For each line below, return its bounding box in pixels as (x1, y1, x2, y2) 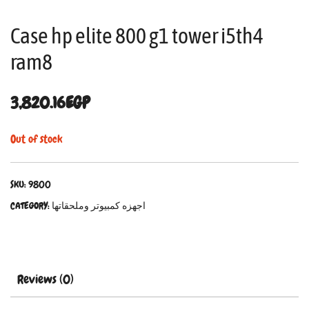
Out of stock (10, 131, 62, 146)
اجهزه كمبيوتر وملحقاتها (52, 199, 146, 212)
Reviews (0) (17, 270, 74, 287)
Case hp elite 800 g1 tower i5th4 (10, 22, 263, 48)
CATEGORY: (10, 199, 52, 212)
